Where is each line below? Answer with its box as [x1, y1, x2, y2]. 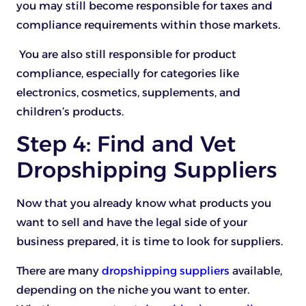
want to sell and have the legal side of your [16, 216, 247, 229]
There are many [16, 264, 102, 277]
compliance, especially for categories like [16, 66, 239, 80]
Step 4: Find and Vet [16, 130, 236, 158]
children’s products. [16, 105, 124, 118]
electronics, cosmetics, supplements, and [16, 85, 240, 99]
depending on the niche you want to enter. [16, 283, 249, 296]
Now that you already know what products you [16, 197, 271, 210]
